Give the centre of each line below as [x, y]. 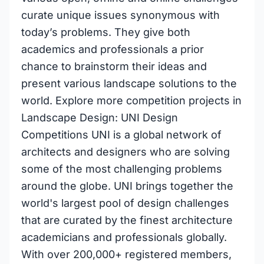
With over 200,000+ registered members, [126, 254]
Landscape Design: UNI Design [100, 118]
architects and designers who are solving [126, 152]
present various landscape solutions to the [129, 83]
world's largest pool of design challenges [125, 203]
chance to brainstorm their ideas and [114, 66]
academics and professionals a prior [113, 49]
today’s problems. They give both [106, 32]
